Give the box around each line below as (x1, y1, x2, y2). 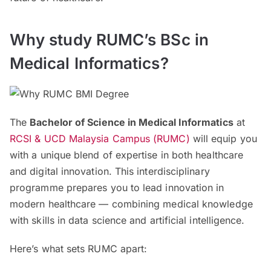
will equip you (189, 132, 257, 145)
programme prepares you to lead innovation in (10, 181, 224, 194)
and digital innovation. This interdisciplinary (10, 165, 210, 177)
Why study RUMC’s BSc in (10, 30, 209, 49)
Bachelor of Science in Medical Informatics (30, 116, 233, 128)
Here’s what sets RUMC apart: (10, 242, 148, 255)
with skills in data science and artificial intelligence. (10, 214, 245, 226)
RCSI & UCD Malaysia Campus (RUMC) (10, 132, 190, 145)
